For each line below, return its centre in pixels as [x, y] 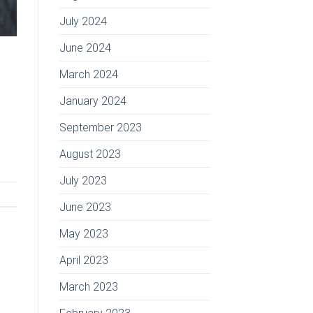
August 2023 [90, 154]
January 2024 [93, 101]
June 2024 [85, 48]
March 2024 [88, 74]
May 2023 [83, 233]
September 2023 [100, 127]
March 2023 [88, 286]
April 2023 [83, 260]
